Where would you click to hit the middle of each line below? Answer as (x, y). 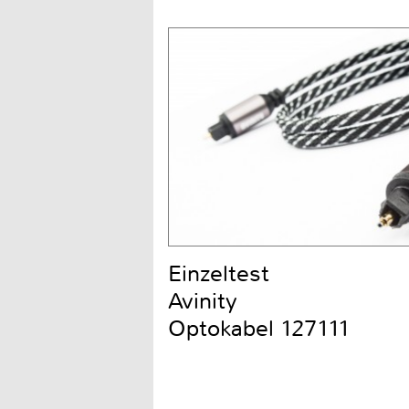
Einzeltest (219, 273)
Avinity (203, 301)
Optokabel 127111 (259, 328)
